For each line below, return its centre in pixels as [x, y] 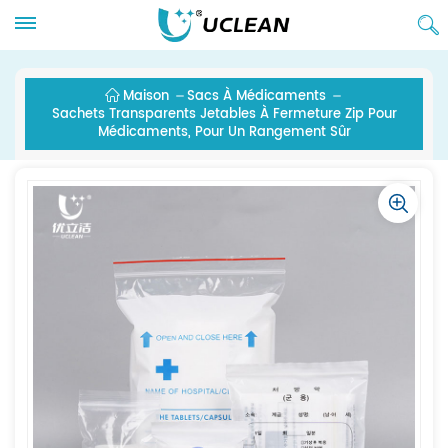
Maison [146, 96]
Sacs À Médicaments [257, 96]
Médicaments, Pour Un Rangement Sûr [224, 132]
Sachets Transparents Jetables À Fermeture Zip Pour [224, 114]
